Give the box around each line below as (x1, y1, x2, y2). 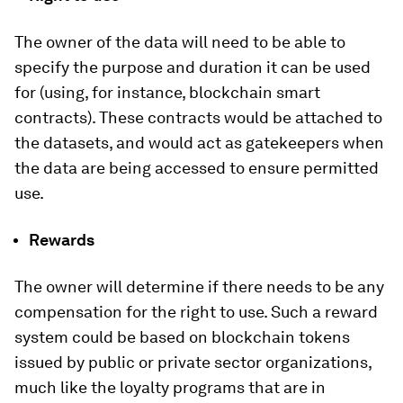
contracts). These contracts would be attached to (14, 108, 382, 127)
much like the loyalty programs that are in (14, 378, 326, 397)
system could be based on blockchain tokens (14, 327, 350, 346)
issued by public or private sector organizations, (14, 353, 372, 372)
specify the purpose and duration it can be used (14, 58, 371, 76)
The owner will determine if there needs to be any (14, 277, 384, 296)
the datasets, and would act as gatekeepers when (14, 133, 384, 152)
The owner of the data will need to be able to (14, 32, 345, 51)
